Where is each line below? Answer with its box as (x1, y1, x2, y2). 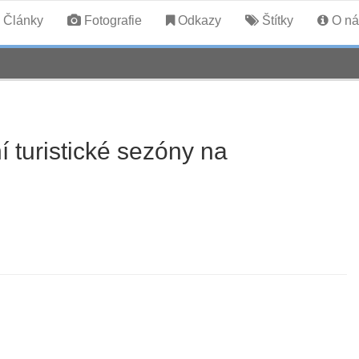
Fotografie (80, 14, 142, 27)
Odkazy (174, 14, 221, 27)
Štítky (258, 14, 293, 27)
